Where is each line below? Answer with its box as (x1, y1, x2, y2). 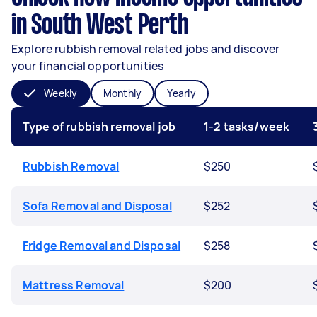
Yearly (167, 86, 196, 100)
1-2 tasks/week (204, 119, 290, 134)
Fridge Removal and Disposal (23, 238, 181, 253)
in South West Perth (11, 13, 188, 39)
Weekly (44, 86, 78, 100)
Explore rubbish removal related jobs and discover (11, 41, 280, 57)
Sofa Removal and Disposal (23, 198, 172, 214)
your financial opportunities (11, 58, 164, 74)
